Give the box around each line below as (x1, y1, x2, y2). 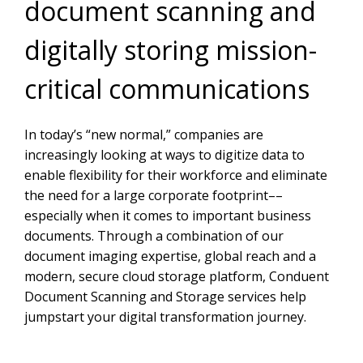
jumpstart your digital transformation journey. (24, 308, 306, 327)
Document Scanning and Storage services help (24, 288, 306, 306)
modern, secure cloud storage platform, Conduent (24, 267, 329, 286)
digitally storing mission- (24, 32, 317, 68)
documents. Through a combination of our (24, 227, 284, 246)
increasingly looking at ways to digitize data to (24, 146, 305, 164)
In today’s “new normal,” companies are (24, 126, 263, 144)
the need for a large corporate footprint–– (24, 186, 283, 205)
